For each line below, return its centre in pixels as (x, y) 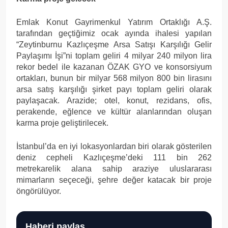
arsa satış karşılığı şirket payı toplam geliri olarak (114, 89)
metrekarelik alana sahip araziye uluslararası (114, 168)
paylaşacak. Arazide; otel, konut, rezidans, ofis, (114, 100)
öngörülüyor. (39, 191)
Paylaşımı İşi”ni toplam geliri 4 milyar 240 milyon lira (114, 55)
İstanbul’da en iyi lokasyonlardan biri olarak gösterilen (114, 146)
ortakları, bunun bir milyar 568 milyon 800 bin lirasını (114, 78)
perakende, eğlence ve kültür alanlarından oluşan (114, 111)
